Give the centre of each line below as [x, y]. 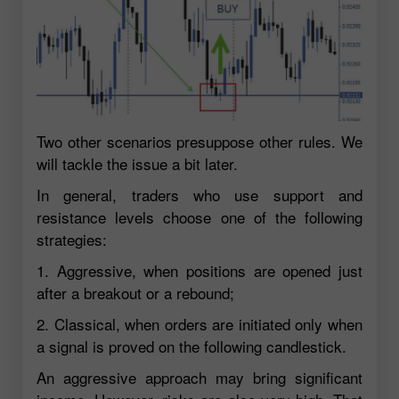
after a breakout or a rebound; [135, 293]
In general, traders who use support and [199, 195]
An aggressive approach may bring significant [199, 378]
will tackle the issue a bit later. [137, 164]
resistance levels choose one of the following [199, 217]
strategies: [72, 240]
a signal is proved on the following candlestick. [191, 346]
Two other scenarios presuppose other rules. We [199, 142]
